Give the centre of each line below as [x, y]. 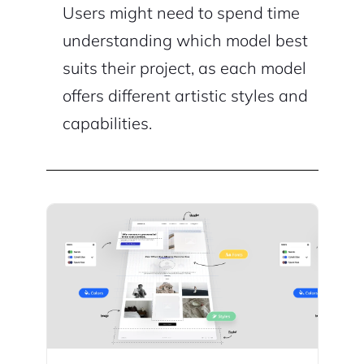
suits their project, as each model [184, 68]
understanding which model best [185, 41]
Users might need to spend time [181, 13]
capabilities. [107, 123]
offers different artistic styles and [185, 96]
